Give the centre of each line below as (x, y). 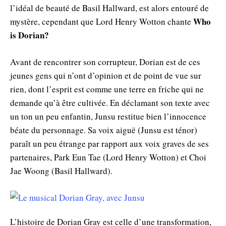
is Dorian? (30, 35)
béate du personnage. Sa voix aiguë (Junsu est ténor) (104, 130)
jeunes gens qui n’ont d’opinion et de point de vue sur (106, 75)
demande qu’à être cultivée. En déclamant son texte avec (110, 102)
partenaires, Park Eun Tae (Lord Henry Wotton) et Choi (108, 157)
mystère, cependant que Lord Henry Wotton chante (102, 21)
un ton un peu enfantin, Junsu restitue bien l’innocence (108, 116)
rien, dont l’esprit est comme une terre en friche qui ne (107, 89)
